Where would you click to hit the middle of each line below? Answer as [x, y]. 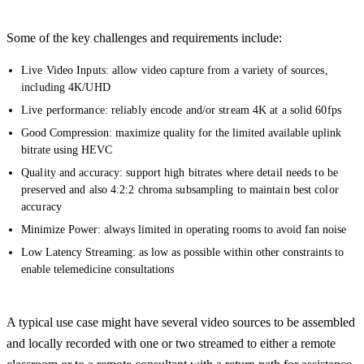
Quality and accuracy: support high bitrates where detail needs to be [180, 172]
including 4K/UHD [66, 87]
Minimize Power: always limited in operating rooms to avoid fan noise [184, 229]
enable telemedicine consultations [98, 269]
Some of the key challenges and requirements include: [146, 37]
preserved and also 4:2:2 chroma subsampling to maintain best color [180, 189]
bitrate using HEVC [67, 149]
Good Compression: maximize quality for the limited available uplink [182, 132]
